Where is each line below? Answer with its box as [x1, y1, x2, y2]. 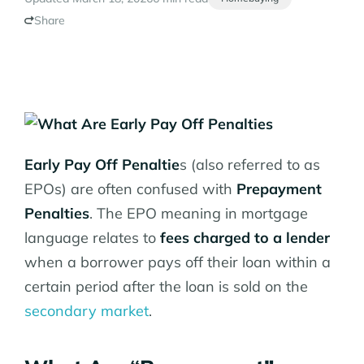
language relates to [24, 228, 160, 248]
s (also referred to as [180, 155, 320, 175]
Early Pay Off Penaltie [24, 155, 180, 175]
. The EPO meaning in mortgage [89, 204, 308, 223]
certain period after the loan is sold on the [24, 277, 308, 297]
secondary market [24, 301, 149, 321]
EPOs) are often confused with [24, 180, 236, 199]
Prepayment [236, 180, 322, 199]
